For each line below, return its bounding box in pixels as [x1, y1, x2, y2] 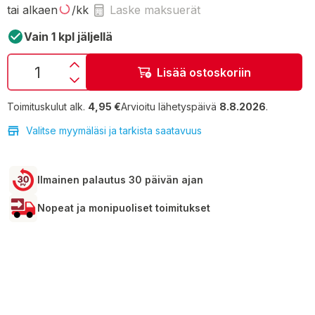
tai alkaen [7, 3, 58, 17]
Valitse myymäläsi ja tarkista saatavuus [26, 124, 202, 136]
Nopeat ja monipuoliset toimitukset [37, 202, 210, 214]
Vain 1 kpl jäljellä [24, 30, 112, 44]
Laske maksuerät [110, 3, 200, 17]
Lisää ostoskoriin [156, 65, 251, 79]
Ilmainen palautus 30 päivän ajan [37, 174, 203, 186]
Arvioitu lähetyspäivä [121, 101, 219, 112]
